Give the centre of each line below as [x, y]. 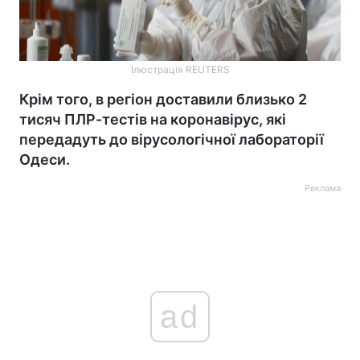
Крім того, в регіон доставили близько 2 [163, 99]
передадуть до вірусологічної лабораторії [172, 139]
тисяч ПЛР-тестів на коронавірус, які [153, 119]
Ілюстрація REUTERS [180, 70]
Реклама [323, 188]
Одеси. [45, 160]
